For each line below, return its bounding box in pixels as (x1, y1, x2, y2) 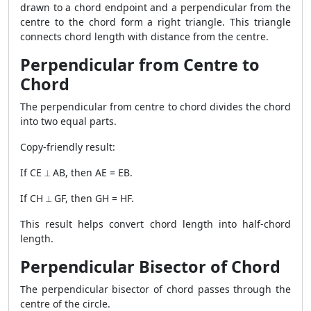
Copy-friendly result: (20, 140, 115, 153)
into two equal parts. (20, 115, 117, 128)
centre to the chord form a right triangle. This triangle (20, 15, 291, 28)
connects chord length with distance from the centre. (20, 30, 269, 43)
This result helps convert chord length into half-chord (20, 217, 291, 230)
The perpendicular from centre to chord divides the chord (20, 100, 291, 113)
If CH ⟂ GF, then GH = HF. (20, 192, 134, 205)
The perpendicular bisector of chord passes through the (20, 283, 291, 296)
